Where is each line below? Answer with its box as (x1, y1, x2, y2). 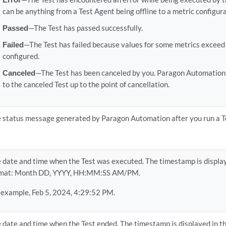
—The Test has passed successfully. (28, 23, 143, 32)
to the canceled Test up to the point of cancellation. (2, 80, 169, 89)
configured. (2, 51, 39, 61)
